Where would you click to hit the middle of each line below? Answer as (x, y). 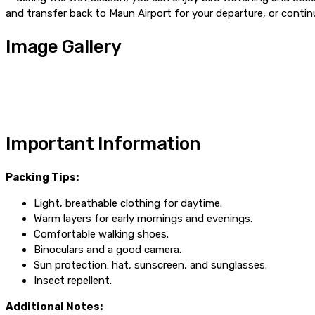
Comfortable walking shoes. (101, 234)
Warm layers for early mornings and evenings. (143, 218)
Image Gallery (64, 46)
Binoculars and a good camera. (108, 249)
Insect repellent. (73, 280)
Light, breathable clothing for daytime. (128, 203)
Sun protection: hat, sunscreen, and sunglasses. (150, 265)
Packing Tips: (42, 177)
